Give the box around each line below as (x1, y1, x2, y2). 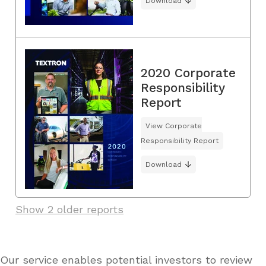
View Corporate (145, 122, 202, 131)
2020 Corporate (140, 65, 236, 81)
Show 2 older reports (15, 202, 123, 216)
